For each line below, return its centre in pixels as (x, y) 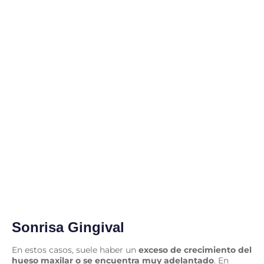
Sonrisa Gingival (68, 227)
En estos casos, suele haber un (75, 250)
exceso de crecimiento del (195, 250)
